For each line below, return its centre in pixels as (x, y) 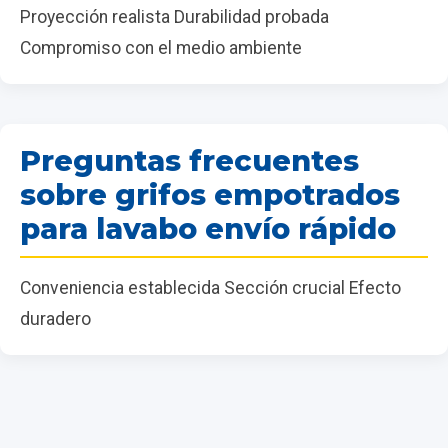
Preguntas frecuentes (189, 160)
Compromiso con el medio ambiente (161, 47)
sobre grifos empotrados (210, 194)
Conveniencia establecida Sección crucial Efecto (210, 287)
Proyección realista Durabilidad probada (174, 16)
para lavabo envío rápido (208, 228)
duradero (55, 318)
